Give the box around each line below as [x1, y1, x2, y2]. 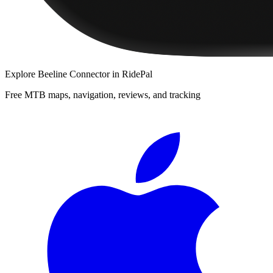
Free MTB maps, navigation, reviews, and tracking [5, 89, 200, 100]
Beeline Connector [38, 68, 110, 79]
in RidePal [110, 68, 152, 79]
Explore [5, 68, 38, 79]
